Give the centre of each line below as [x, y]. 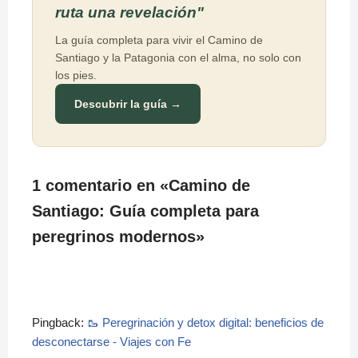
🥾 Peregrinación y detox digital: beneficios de [205, 322]
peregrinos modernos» [118, 237]
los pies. [76, 75]
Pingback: [60, 322]
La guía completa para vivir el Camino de [159, 40]
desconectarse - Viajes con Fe [111, 342]
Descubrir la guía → [128, 104]
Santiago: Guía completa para [145, 211]
